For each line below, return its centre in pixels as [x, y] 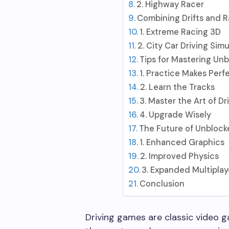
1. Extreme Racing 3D [180, 32]
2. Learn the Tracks [177, 87]
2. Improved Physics [179, 156]
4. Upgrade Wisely [175, 115]
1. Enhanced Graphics [182, 142]
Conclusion [162, 184]
